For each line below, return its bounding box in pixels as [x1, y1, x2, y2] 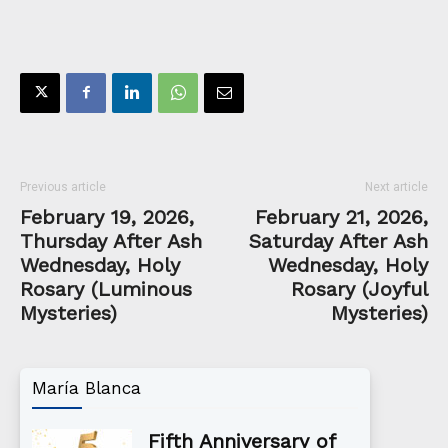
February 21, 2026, [255, 204, 428, 229]
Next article [365, 179, 428, 194]
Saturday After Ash [249, 228, 428, 253]
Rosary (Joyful [291, 276, 428, 301]
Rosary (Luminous [20, 276, 192, 301]
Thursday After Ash [20, 228, 202, 253]
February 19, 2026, [20, 204, 194, 229]
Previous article [20, 179, 106, 194]
